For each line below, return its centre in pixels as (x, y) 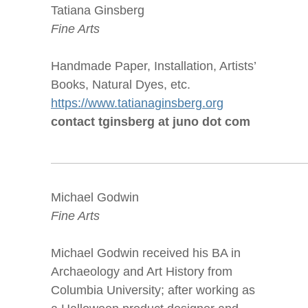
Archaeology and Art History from (142, 272)
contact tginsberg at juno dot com (151, 122)
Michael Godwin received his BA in (146, 253)
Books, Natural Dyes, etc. (121, 85)
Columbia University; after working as (153, 290)
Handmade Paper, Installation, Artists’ (153, 66)
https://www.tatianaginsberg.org (137, 103)
